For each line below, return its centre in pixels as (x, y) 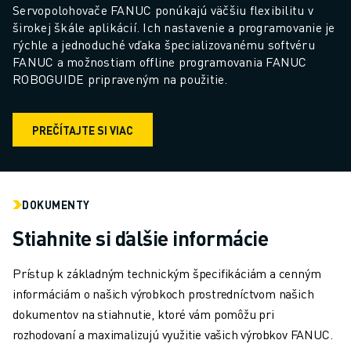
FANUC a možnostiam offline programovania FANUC (160, 62)
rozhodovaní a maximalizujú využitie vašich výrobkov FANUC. (173, 335)
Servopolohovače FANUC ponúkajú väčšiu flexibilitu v (163, 10)
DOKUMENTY (56, 205)
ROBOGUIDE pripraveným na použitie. (120, 79)
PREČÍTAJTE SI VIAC (83, 130)
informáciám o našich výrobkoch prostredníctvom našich (163, 294)
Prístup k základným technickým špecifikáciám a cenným (167, 273)
